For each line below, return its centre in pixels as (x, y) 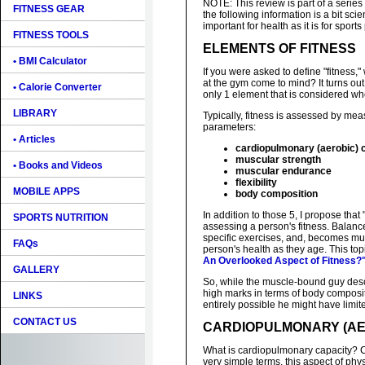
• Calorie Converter (57, 87)
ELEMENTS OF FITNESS (279, 48)
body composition (277, 194)
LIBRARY (35, 113)
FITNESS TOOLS (51, 35)
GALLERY (36, 270)
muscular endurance (284, 171)
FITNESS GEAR (49, 9)
